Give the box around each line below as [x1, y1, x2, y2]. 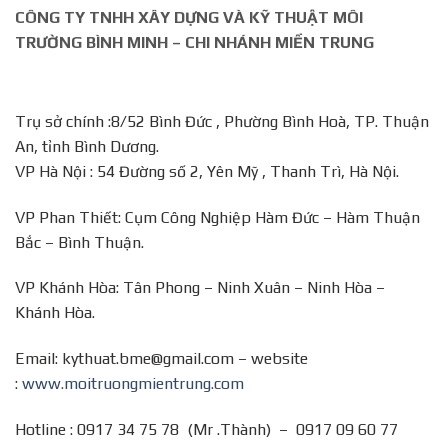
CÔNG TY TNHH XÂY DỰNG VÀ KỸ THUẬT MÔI [15, 7, 363, 27]
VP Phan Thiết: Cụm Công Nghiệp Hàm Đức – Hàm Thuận [15, 207, 420, 227]
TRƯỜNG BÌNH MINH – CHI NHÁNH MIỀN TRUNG [15, 32, 374, 52]
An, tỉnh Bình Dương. [15, 136, 159, 156]
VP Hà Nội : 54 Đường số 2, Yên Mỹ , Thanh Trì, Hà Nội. [15, 161, 399, 181]
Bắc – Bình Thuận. [15, 232, 144, 252]
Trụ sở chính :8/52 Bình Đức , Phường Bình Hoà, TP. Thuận [15, 111, 429, 131]
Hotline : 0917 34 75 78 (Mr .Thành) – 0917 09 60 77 [15, 419, 402, 439]
